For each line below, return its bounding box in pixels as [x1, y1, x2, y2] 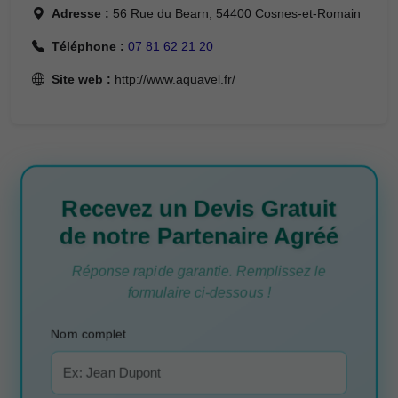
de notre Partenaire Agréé [59, 223, 339, 249]
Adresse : [52, 6, 109, 20]
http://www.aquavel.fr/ [111, 72, 235, 86]
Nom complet [51, 326, 126, 341]
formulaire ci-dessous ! [127, 284, 271, 300]
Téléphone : [52, 39, 124, 53]
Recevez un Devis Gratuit [61, 196, 337, 222]
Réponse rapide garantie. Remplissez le [71, 263, 327, 279]
